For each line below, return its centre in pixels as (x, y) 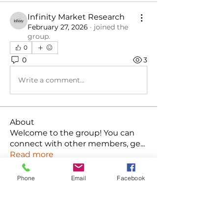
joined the (111, 27)
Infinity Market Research (76, 17)
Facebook (131, 178)
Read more (32, 154)
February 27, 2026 (58, 27)
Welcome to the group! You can (72, 133)
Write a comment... (51, 80)
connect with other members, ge (75, 144)
